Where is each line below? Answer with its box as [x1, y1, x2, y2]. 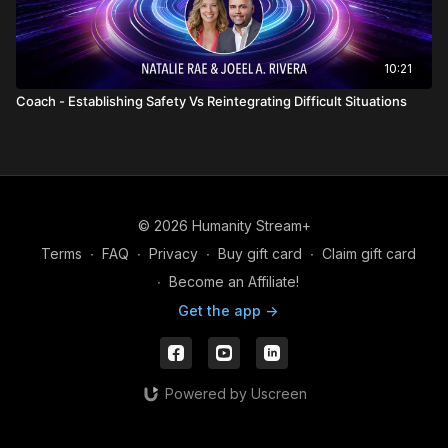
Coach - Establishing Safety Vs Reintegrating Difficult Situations [16, 92, 407, 109]
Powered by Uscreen [164, 385, 307, 402]
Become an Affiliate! [169, 273, 299, 290]
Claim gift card [321, 245, 416, 262]
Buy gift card [217, 245, 302, 262]
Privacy [148, 245, 198, 262]
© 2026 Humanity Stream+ [137, 217, 311, 234]
